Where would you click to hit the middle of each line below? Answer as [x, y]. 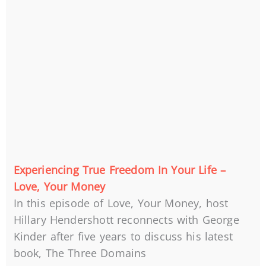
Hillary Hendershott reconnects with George [126, 220]
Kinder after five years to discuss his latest [123, 237]
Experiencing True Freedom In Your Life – [120, 170]
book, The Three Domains [80, 253]
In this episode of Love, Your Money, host [121, 203]
